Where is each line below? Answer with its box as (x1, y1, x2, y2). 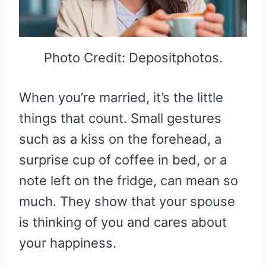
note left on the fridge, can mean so (19, 172, 238, 188)
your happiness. (19, 235, 116, 251)
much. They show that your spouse (19, 193, 235, 209)
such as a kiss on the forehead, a (19, 131, 221, 147)
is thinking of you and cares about (19, 214, 227, 230)
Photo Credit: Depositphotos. (43, 49, 223, 65)
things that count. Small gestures (19, 110, 221, 126)
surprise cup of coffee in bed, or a (19, 151, 227, 167)
